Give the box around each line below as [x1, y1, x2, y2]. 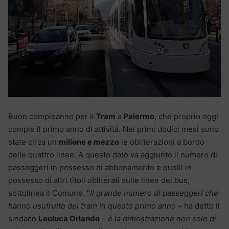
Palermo [122, 111, 154, 122]
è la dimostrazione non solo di [108, 214, 216, 224]
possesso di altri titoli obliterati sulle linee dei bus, [8, 175, 190, 186]
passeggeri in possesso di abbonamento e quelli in [8, 163, 192, 173]
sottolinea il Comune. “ [8, 188, 90, 198]
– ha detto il [176, 201, 220, 211]
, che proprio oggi [154, 111, 218, 122]
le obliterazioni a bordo [119, 137, 204, 147]
